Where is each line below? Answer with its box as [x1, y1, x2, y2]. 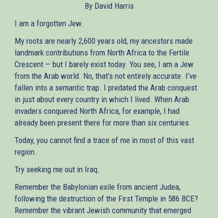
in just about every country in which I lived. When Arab [15, 94, 189, 104]
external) [140, 6, 172, 17]
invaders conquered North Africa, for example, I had [15, 106, 180, 116]
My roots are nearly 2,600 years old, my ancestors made [15, 36, 193, 46]
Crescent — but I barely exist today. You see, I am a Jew [15, 59, 194, 69]
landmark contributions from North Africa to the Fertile [15, 47, 189, 57]
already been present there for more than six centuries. [15, 117, 191, 127]
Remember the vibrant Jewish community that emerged [15, 205, 191, 215]
